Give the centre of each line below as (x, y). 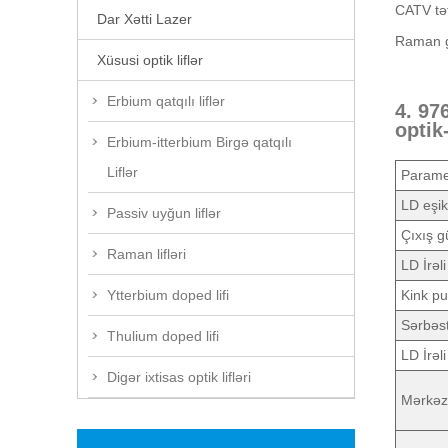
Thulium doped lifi (163, 335)
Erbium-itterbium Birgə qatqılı (199, 141)
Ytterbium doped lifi (168, 294)
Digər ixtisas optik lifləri (179, 376)
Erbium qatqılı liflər (166, 100)
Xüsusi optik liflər (150, 59)
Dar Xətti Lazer (144, 18)
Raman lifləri (146, 253)
